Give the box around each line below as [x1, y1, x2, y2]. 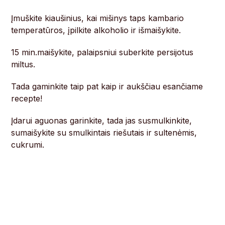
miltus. [11, 59, 36, 70]
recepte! [11, 93, 43, 104]
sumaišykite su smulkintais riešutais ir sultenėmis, [11, 128, 197, 138]
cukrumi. [11, 140, 45, 150]
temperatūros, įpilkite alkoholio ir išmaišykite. [11, 25, 181, 36]
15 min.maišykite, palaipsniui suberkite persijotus [11, 47, 194, 58]
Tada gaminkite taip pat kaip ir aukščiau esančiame [11, 81, 203, 92]
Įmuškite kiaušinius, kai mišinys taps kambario [11, 13, 184, 24]
